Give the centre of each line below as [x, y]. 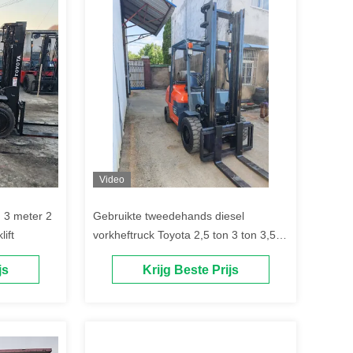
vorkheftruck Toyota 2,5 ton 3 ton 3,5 [184, 235]
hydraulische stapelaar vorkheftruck [182, 273]
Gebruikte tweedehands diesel [169, 216]
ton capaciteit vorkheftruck [158, 254]
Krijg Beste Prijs [191, 270]
